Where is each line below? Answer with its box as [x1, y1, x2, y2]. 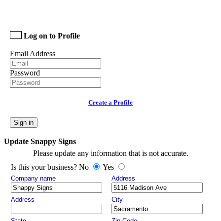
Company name [11, 175, 56, 182]
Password [10, 69, 40, 77]
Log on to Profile [24, 32, 80, 40]
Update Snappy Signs [4, 137, 76, 146]
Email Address [10, 49, 55, 58]
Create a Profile [88, 99, 133, 107]
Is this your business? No [11, 163, 91, 171]
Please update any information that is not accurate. [33, 149, 188, 157]
